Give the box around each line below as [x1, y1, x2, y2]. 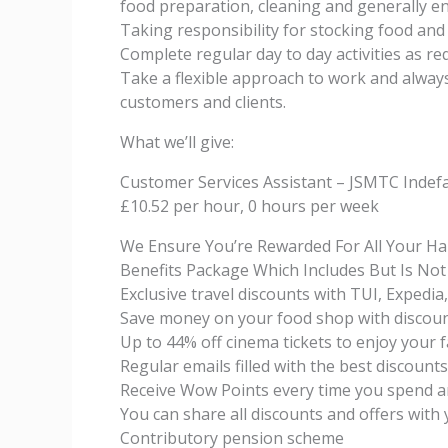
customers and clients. [120, 91, 286, 113]
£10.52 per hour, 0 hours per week [120, 195, 379, 217]
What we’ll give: [120, 131, 234, 153]
